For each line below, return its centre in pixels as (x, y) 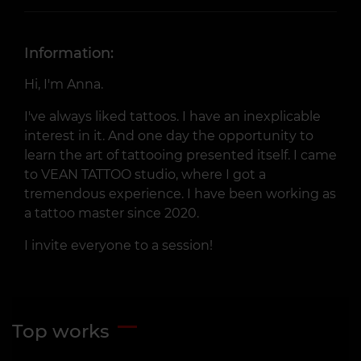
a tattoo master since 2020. (112, 213)
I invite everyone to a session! (118, 245)
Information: (69, 53)
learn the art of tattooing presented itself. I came (180, 155)
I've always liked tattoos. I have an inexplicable (172, 116)
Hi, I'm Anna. (64, 84)
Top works (61, 331)
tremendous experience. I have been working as (180, 194)
